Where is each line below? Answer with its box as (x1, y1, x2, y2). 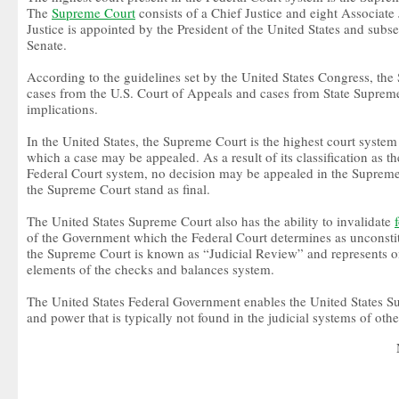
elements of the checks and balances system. (27, 260, 274, 278)
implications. (27, 100, 98, 118)
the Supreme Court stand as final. (27, 180, 210, 198)
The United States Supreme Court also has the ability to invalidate (27, 212, 395, 230)
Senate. (27, 36, 67, 53)
